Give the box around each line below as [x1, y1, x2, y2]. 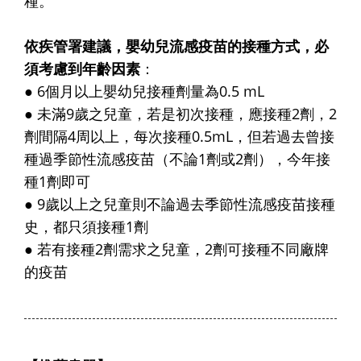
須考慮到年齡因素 [24, 58, 140, 78]
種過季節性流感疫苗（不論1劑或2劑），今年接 [24, 148, 330, 168]
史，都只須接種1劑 [24, 216, 148, 236]
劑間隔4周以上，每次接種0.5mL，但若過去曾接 [24, 126, 334, 146]
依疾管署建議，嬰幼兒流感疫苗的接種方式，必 [24, 35, 329, 56]
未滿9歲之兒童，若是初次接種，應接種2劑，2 [37, 103, 337, 123]
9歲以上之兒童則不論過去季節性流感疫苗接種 [37, 193, 335, 214]
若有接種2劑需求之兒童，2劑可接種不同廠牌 [37, 239, 329, 259]
